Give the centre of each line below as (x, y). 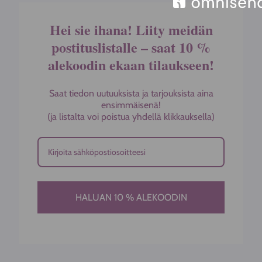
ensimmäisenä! (131, 105)
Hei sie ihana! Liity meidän (131, 30)
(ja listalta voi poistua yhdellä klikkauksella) (131, 117)
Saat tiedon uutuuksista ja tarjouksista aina (131, 94)
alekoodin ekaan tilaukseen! (131, 65)
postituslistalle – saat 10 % (131, 47)
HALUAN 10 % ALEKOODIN (131, 198)
